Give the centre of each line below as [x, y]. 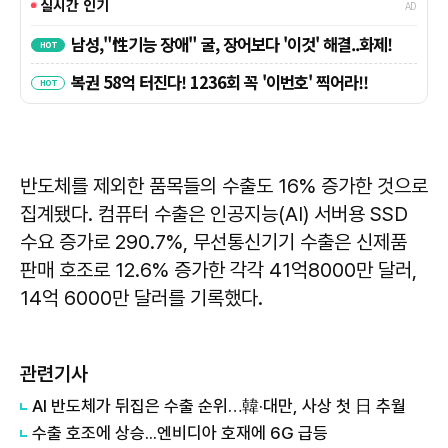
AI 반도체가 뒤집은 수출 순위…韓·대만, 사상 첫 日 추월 [219, 406]
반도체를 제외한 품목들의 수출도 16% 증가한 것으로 [224, 186]
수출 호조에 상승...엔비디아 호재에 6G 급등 [180, 433]
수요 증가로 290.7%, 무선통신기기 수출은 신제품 [213, 242]
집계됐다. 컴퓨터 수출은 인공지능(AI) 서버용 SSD [214, 214]
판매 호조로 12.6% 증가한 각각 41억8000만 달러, [218, 270]
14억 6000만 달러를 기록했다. [141, 298]
